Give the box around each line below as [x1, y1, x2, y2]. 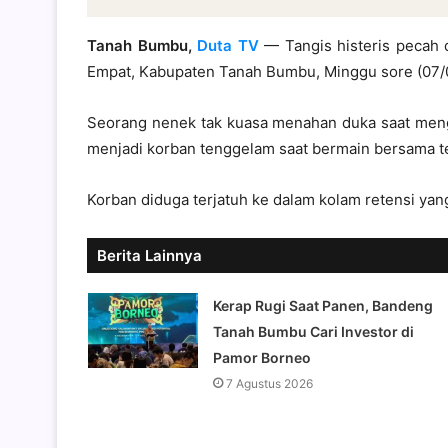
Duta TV [197, 36, 259, 56]
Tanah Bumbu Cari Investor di [212, 323, 414, 341]
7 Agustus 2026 [225, 376, 313, 392]
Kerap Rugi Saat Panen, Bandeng [212, 297, 433, 315]
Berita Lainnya [97, 246, 202, 266]
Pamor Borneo [212, 349, 311, 367]
